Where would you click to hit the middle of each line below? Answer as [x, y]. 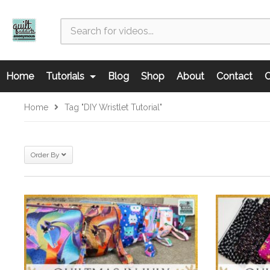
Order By [45, 155]
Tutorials [66, 76]
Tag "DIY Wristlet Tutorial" [113, 107]
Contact [234, 76]
